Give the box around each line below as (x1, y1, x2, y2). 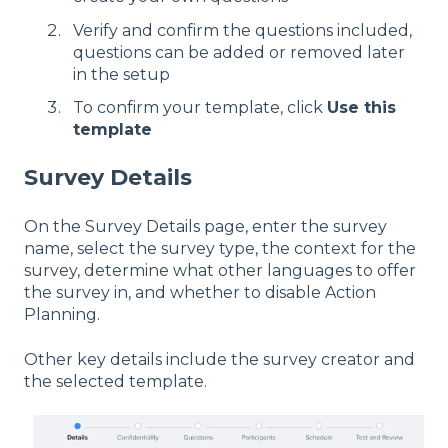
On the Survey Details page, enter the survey (24, 217, 387, 237)
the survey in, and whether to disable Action (24, 283, 376, 303)
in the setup (73, 64, 170, 84)
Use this (327, 97, 396, 117)
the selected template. (24, 371, 211, 391)
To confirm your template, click (73, 97, 327, 117)
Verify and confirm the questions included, (73, 20, 412, 40)
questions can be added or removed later (73, 42, 405, 62)
